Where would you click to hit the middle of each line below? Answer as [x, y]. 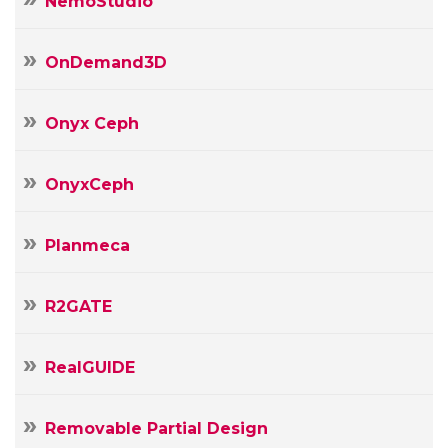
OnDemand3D [106, 62]
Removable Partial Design [156, 428]
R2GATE [78, 306]
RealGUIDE [90, 367]
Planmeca [87, 245]
